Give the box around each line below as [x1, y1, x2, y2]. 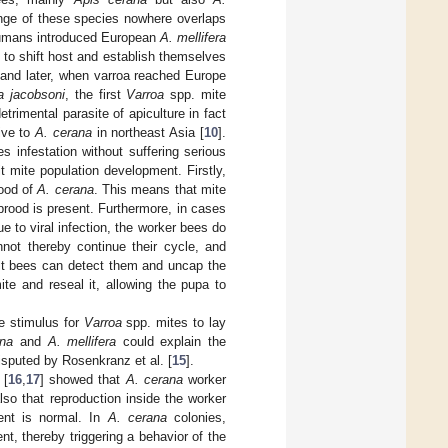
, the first [64, 87, 127, 103]
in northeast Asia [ [91, 125, 205, 141]
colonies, [166, 410, 227, 426]
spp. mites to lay [121, 315, 227, 331]
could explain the [116, 334, 227, 350]
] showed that [40, 372, 126, 388]
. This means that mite [93, 182, 227, 198]
